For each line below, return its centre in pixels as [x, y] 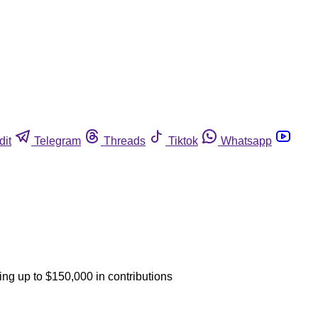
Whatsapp [246, 141]
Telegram [57, 141]
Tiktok [183, 141]
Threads [125, 141]
